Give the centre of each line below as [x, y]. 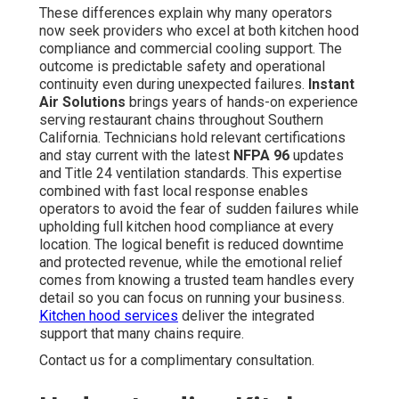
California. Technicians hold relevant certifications [192, 138]
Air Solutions [82, 102]
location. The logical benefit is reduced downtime [191, 245]
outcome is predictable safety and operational [182, 67]
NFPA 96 [261, 156]
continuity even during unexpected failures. [174, 85]
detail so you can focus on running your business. [192, 298]
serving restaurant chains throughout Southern [181, 120]
